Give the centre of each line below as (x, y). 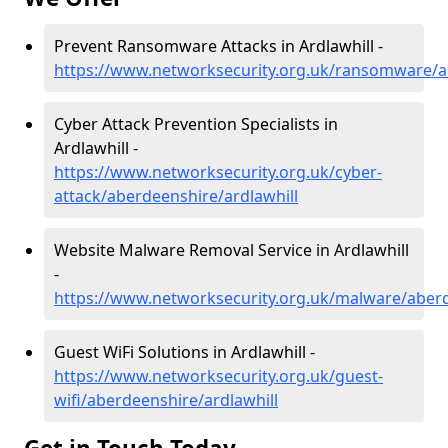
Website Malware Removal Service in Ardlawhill (231, 250)
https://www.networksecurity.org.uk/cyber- (218, 172)
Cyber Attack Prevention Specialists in (196, 124)
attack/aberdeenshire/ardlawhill (176, 196)
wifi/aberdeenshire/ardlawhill (166, 400)
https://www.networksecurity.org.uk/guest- (218, 376)
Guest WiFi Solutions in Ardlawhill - (184, 352)
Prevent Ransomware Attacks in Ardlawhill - (218, 46)
